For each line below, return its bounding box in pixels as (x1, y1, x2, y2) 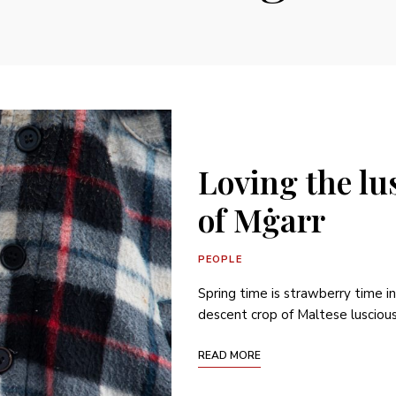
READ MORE (198, 347, 261, 362)
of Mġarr (198, 197, 325, 240)
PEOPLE (198, 252, 242, 266)
